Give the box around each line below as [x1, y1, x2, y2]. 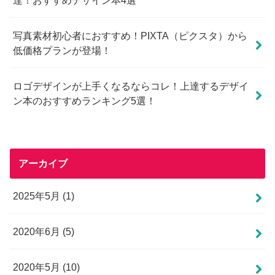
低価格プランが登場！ [13, 44, 112, 56]
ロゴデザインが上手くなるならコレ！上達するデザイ [13, 80, 249, 91]
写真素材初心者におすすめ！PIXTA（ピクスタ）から [13, 29, 248, 41]
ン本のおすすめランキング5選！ [13, 95, 157, 106]
